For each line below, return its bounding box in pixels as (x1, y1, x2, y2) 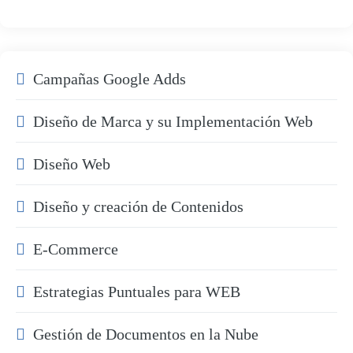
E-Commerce (33, 240, 118, 258)
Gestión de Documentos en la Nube (33, 325, 258, 343)
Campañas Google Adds (33, 69, 186, 87)
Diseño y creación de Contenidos (33, 197, 243, 215)
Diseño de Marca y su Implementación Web (33, 112, 313, 130)
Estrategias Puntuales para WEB (33, 282, 240, 300)
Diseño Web (33, 154, 110, 173)
